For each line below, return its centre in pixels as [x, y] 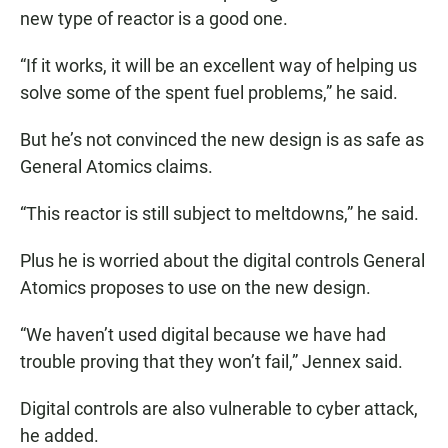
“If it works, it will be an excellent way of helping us [218, 65]
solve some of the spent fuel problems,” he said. [209, 92]
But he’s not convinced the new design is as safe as [222, 139]
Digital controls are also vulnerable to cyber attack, [219, 408]
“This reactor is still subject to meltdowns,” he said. [219, 213]
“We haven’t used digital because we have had [203, 334]
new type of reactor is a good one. [154, 18]
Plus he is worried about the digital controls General [222, 260]
